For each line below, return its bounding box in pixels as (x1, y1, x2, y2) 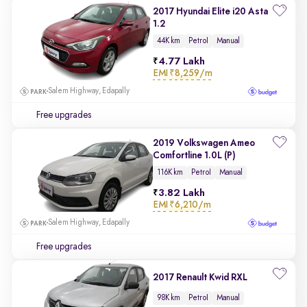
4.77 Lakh (158, 56, 205, 67)
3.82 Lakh (158, 188, 205, 199)
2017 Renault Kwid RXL (153, 273, 247, 283)
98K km (157, 293, 180, 302)
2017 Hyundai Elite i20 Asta (153, 7, 268, 16)
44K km (157, 37, 180, 45)
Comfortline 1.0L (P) (153, 151, 236, 160)
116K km (157, 169, 183, 177)
